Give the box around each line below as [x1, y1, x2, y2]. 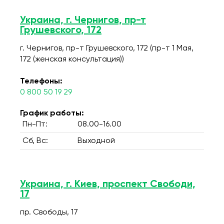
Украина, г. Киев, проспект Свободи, [20, 179, 195, 189]
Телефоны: [20, 77, 62, 85]
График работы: [20, 109, 84, 117]
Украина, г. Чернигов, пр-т [20, 15, 146, 25]
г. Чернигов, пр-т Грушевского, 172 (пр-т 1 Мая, [20, 44, 193, 52]
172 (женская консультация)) [20, 55, 124, 63]
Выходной [77, 137, 115, 145]
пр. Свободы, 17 [20, 208, 78, 216]
